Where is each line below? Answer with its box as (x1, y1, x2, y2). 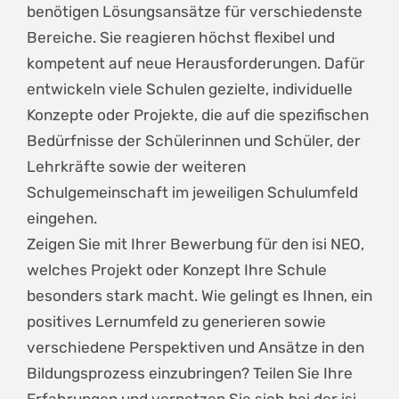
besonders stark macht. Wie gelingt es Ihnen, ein (27, 287, 372, 305)
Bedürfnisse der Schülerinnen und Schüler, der (27, 132, 361, 151)
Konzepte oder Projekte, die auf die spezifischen (27, 106, 369, 125)
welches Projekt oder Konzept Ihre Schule (27, 261, 327, 280)
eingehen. (27, 209, 97, 228)
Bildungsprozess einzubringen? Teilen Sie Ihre (27, 364, 353, 383)
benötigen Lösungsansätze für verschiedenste (27, 3, 362, 21)
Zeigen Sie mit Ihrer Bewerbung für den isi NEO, (27, 235, 364, 254)
